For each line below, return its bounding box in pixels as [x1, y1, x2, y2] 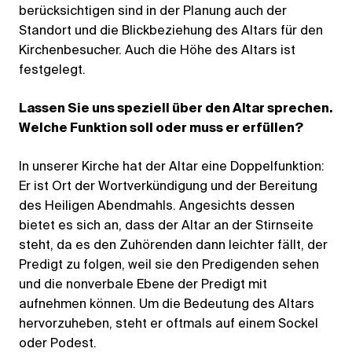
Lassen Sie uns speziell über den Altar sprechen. [19, 102, 332, 115]
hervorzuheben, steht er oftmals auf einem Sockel [19, 317, 318, 331]
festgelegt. [19, 64, 86, 77]
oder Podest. [19, 337, 97, 350]
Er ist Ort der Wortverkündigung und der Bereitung [19, 180, 317, 193]
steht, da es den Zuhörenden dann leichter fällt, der [19, 239, 328, 252]
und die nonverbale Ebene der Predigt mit [19, 278, 267, 291]
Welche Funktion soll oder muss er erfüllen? [19, 122, 303, 135]
